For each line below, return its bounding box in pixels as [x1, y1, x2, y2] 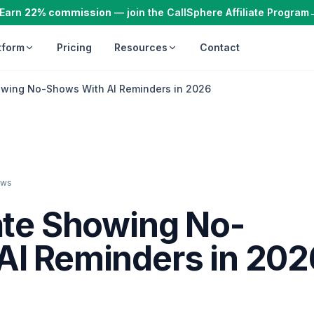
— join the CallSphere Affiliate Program [111, 6, 309, 18]
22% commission [25, 6, 111, 18]
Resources [114, 41, 168, 53]
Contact [199, 41, 240, 53]
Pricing [56, 41, 92, 53]
